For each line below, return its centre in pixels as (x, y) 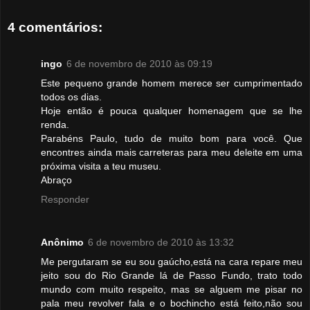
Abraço (56, 180)
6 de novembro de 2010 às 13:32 (161, 242)
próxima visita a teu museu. (101, 166)
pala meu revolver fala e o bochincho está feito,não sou (172, 303)
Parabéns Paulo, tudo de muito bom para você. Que (172, 138)
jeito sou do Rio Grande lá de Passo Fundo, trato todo (172, 275)
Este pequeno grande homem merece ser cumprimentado (172, 83)
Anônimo (62, 242)
